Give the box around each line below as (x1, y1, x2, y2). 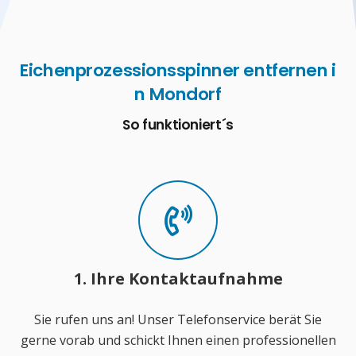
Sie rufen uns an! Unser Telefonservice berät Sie (34, 311, 322, 329)
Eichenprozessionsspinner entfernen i (20, 57, 336, 83)
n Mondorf (134, 81, 222, 106)
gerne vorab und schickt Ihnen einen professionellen (20, 331, 336, 350)
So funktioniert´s (122, 114, 234, 134)
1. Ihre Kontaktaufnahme (73, 268, 283, 290)
